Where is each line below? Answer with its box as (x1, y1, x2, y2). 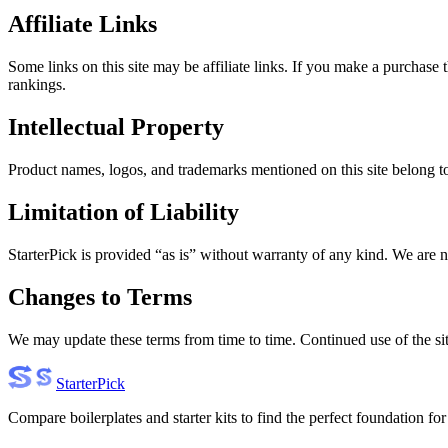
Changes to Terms (8, 283, 192, 310)
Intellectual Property (8, 114, 224, 141)
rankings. (8, 76, 66, 94)
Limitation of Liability (8, 199, 239, 226)
